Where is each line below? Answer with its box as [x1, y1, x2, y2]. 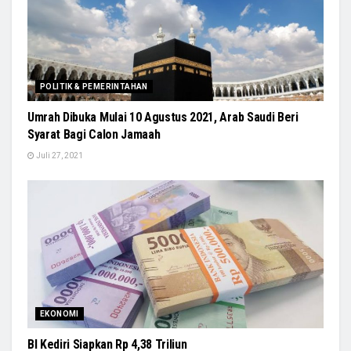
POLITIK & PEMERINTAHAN [40, 81, 148, 91]
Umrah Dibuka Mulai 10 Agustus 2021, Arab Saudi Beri [27, 109, 299, 125]
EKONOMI [40, 309, 79, 318]
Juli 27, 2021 [34, 150, 83, 160]
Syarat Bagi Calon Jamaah [27, 126, 161, 142]
